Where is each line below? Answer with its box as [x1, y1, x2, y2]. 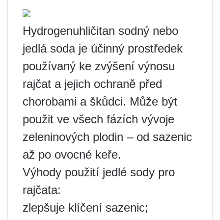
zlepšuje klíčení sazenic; [23, 201, 148, 214]
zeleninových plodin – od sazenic [23, 130, 192, 143]
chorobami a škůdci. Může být [23, 95, 177, 108]
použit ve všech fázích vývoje [23, 112, 174, 126]
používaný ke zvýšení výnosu [23, 59, 175, 73]
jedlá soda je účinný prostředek [23, 42, 183, 55]
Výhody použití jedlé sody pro [23, 165, 175, 179]
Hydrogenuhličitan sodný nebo [23, 24, 178, 37]
